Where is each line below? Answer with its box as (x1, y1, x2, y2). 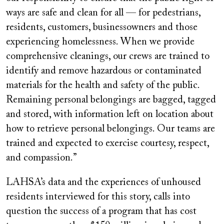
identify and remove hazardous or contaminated (6, 66, 201, 76)
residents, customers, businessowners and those (6, 22, 197, 33)
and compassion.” (6, 153, 77, 163)
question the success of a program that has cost (6, 206, 196, 217)
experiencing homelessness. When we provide (6, 37, 194, 47)
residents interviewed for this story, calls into (6, 192, 190, 202)
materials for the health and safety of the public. (6, 80, 199, 91)
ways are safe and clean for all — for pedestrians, (6, 8, 200, 18)
